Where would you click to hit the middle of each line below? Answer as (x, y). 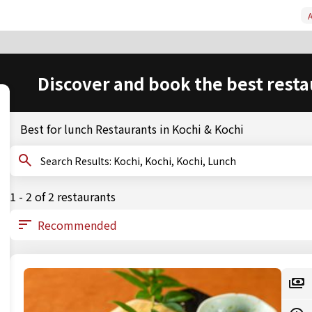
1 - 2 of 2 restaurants (63, 196)
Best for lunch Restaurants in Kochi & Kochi (132, 129)
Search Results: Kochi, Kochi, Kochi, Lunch (175, 161)
